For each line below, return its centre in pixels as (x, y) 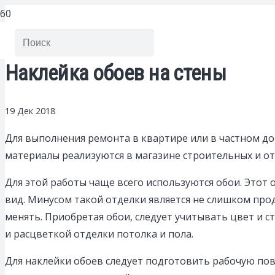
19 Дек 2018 (30, 111)
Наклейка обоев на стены (115, 73)
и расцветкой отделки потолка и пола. (99, 234)
